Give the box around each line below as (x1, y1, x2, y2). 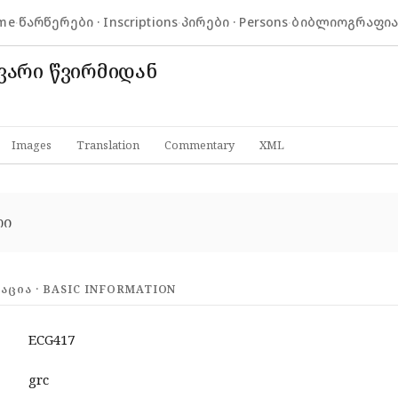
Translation (76, 137, 139, 153)
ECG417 (28, 330, 75, 348)
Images (12, 137, 52, 153)
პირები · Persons (181, 12, 289, 30)
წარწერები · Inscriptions (18, 12, 179, 30)
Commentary (164, 137, 235, 153)
